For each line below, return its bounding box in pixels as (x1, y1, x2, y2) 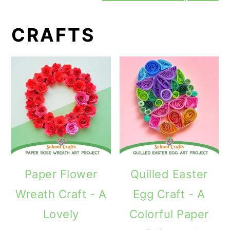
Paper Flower (24, 167, 98, 181)
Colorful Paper (129, 207, 209, 221)
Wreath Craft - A (15, 187, 107, 201)
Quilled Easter (130, 167, 208, 181)
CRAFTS (11, 23, 95, 46)
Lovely (43, 207, 79, 221)
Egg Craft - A (132, 187, 205, 201)
